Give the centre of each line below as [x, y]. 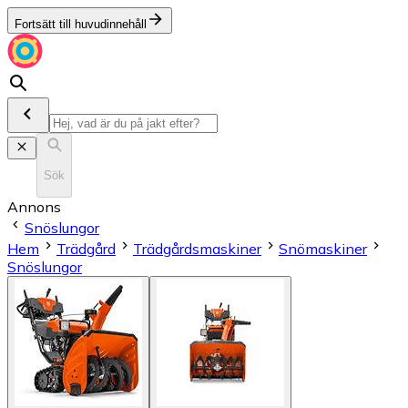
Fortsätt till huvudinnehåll [81, 24]
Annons [34, 206]
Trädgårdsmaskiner [197, 248]
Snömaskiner [323, 248]
